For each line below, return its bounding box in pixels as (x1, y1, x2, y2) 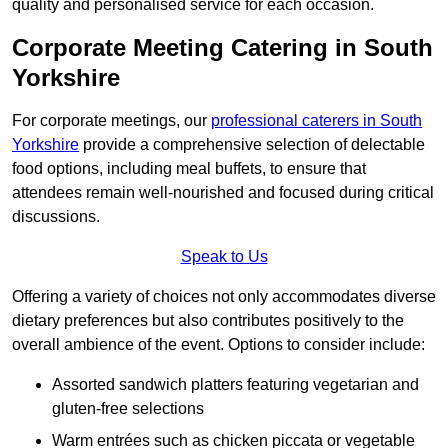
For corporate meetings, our (12, 112, 211, 130)
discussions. (12, 208, 100, 226)
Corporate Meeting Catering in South (12, 34, 433, 62)
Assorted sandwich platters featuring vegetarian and (52, 376, 419, 394)
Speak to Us (180, 248, 268, 266)
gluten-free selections (52, 400, 204, 418)
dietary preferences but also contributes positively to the (12, 312, 404, 330)
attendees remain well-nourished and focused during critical (12, 184, 434, 202)
